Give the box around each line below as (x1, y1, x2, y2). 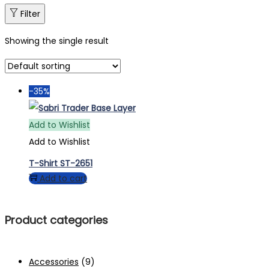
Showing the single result (5, 35, 109, 47)
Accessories (29, 255, 79, 268)
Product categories (5, 212, 108, 228)
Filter (20, 8, 40, 20)
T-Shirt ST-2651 (29, 157, 92, 169)
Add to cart (40, 172, 87, 184)
